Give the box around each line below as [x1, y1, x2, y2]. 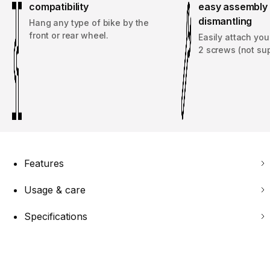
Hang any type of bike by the [29, 17, 149, 28]
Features [24, 157, 64, 170]
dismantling [198, 15, 253, 28]
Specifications [24, 210, 87, 223]
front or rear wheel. [29, 30, 109, 41]
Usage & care [24, 184, 86, 196]
